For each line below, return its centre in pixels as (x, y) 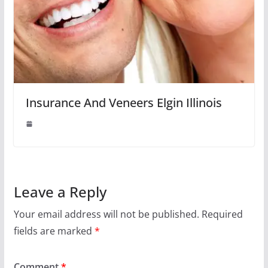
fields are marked (54, 231)
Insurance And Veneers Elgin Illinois (124, 103)
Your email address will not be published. (106, 214)
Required (222, 214)
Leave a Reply (60, 192)
